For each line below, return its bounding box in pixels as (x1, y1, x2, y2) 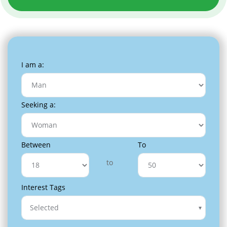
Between (21, 139, 51, 149)
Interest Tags (21, 182, 65, 192)
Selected (30, 203, 59, 213)
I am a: (21, 59, 44, 69)
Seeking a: (21, 99, 56, 109)
